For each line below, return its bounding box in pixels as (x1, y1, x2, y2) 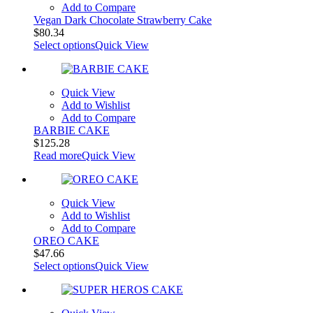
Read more (34, 149, 82, 161)
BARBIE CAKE (34, 124, 110, 136)
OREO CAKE (34, 234, 99, 247)
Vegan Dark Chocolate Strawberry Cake (34, 13, 212, 26)
